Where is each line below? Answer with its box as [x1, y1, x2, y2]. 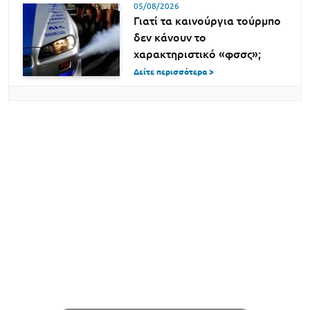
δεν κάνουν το [134, 31, 206, 44]
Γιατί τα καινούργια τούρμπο [134, 15, 281, 28]
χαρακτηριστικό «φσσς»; [134, 48, 261, 61]
